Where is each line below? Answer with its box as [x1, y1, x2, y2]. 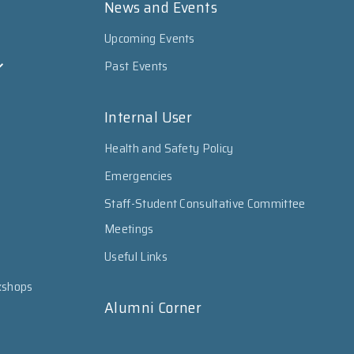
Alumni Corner [104, 295, 202, 320]
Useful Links [104, 247, 168, 266]
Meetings [104, 219, 154, 239]
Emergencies [104, 166, 173, 186]
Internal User [104, 104, 193, 130]
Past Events [104, 56, 168, 76]
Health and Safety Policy [104, 138, 234, 158]
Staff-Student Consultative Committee [104, 194, 306, 213]
